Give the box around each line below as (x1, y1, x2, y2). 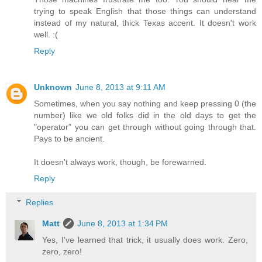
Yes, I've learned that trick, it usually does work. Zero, (42, 235, 248, 245)
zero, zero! (42, 247, 82, 257)
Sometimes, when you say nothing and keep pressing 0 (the (34, 98, 256, 108)
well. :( (34, 29, 58, 39)
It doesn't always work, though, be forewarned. (34, 157, 206, 167)
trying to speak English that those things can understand (34, 6, 256, 16)
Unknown (34, 82, 72, 92)
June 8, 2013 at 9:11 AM (75, 82, 166, 92)
